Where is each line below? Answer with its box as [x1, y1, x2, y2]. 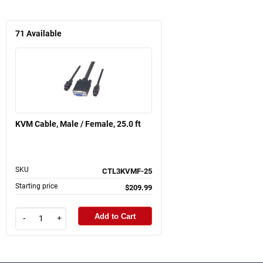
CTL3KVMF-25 [102, 167, 152, 176]
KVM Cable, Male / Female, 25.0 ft [15, 119, 141, 129]
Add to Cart [95, 211, 136, 221]
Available [26, 29, 62, 39]
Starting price [15, 182, 58, 191]
